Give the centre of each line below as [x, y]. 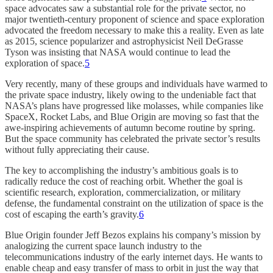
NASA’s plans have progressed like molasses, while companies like [134, 105]
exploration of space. [45, 63]
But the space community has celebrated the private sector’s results [133, 138]
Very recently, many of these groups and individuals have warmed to [136, 83]
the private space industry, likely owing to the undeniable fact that [130, 94]
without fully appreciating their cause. [77, 149]
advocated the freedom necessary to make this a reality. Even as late [134, 30]
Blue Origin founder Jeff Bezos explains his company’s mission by [133, 235]
